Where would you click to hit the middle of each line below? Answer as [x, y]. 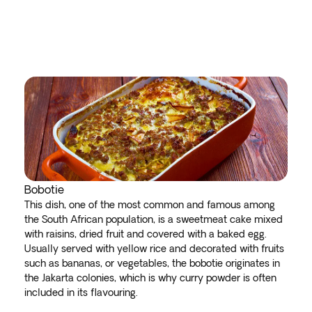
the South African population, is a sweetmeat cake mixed [153, 219]
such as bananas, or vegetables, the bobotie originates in [152, 263]
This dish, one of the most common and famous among [149, 205]
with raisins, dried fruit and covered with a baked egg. [145, 234]
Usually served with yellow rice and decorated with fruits [154, 249]
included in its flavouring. [84, 292]
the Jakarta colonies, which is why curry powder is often [150, 278]
